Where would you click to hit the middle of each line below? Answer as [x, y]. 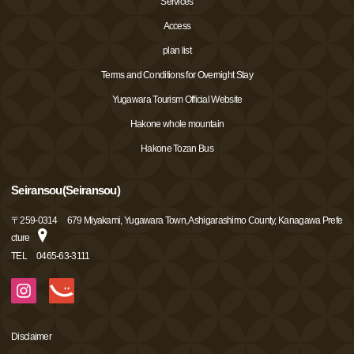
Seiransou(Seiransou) [66, 190]
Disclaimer [31, 337]
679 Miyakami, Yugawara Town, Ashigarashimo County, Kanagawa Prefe [205, 221]
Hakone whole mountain [177, 124]
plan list [177, 51]
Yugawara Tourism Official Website [177, 100]
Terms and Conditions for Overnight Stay [177, 75]
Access [177, 26]
